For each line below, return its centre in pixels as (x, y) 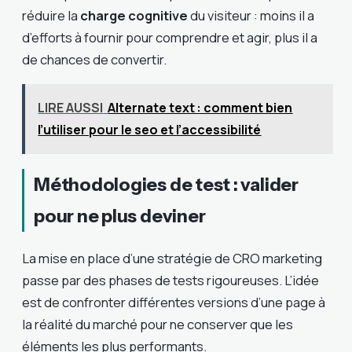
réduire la (51, 16)
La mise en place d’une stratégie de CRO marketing (172, 258)
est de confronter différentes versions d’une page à (174, 302)
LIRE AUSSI (71, 108)
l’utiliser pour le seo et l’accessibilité (150, 130)
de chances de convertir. (94, 60)
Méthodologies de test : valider (166, 185)
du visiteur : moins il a (251, 16)
